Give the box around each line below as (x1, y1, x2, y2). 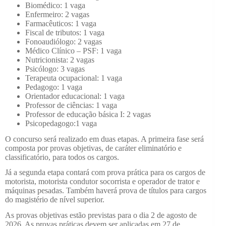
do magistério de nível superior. (5, 195, 104, 204)
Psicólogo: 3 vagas (25, 64, 85, 73)
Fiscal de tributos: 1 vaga (25, 28, 104, 37)
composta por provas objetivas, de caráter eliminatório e (5, 143, 182, 152)
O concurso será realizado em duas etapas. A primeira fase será (5, 134, 204, 143)
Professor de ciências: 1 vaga (25, 100, 117, 109)
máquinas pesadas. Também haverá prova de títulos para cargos (5, 186, 206, 195)
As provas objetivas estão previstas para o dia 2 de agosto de (5, 211, 197, 220)
